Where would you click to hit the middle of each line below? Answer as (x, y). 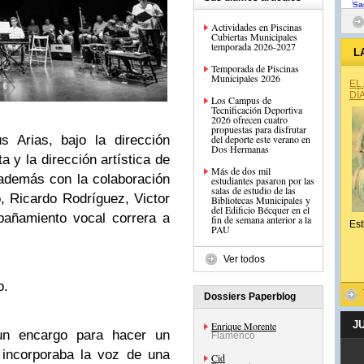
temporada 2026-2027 (253, 46)
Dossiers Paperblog (250, 297)
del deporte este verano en (261, 139)
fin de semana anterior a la (261, 219)
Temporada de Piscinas (255, 68)
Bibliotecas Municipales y (261, 200)
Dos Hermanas (240, 149)
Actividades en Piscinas (257, 27)
